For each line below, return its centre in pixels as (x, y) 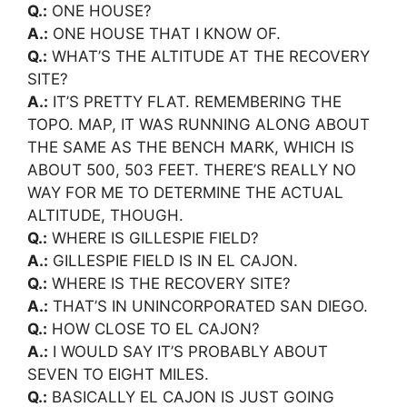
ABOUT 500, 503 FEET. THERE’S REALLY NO (192, 169)
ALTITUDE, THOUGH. (105, 215)
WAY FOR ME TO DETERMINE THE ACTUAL (185, 192)
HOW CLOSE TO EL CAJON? (154, 328)
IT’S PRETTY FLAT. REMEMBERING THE (195, 101)
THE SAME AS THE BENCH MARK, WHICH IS (191, 147)
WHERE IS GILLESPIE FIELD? (153, 238)
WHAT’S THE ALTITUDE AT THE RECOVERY (208, 56)
